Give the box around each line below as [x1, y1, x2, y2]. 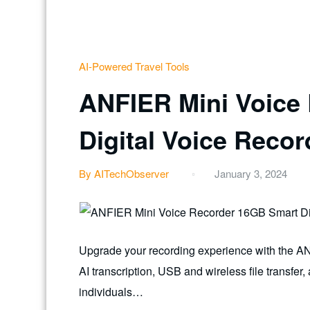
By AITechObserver [79, 165, 169, 181]
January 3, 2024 [215, 165, 287, 181]
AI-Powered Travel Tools [79, 59, 190, 73]
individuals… [79, 284, 143, 300]
